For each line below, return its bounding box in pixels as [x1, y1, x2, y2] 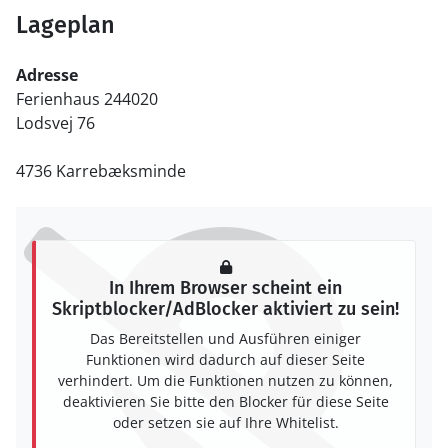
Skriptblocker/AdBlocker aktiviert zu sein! [52, 298, 399, 320]
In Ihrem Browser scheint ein [109, 277, 342, 299]
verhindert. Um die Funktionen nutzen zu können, [58, 371, 393, 390]
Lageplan [16, 11, 115, 39]
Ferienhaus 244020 [16, 88, 158, 110]
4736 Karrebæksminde [16, 160, 186, 182]
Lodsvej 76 [16, 112, 95, 134]
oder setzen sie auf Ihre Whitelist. [112, 413, 339, 432]
